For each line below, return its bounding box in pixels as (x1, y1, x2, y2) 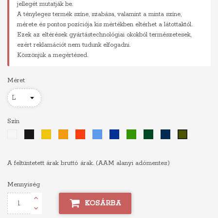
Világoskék (101, 130, 129, 138)
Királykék (118, 130, 142, 138)
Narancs (67, 130, 89, 138)
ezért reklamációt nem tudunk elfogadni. (17, 41, 130, 49)
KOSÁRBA (85, 199, 122, 208)
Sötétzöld (152, 130, 177, 138)
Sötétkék (169, 130, 192, 138)
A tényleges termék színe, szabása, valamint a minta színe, (17, 11, 182, 18)
